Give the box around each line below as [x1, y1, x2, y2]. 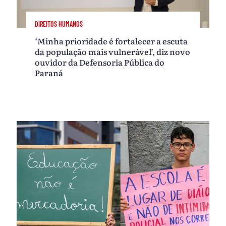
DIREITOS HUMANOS [35, 19, 83, 28]
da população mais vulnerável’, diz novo [35, 45, 191, 58]
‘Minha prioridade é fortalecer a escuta [35, 35, 188, 47]
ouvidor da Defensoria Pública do [35, 56, 165, 69]
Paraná [35, 67, 64, 79]
